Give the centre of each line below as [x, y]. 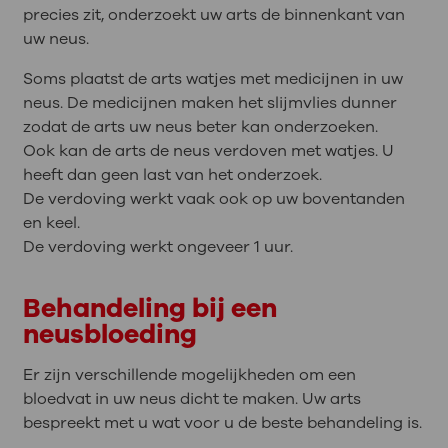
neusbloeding [109, 333]
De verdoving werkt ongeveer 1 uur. [161, 246]
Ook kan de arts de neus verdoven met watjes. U [208, 150]
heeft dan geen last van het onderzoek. [172, 174]
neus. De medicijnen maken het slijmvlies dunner [209, 102]
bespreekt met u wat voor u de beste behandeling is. [222, 422]
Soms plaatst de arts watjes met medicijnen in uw [212, 78]
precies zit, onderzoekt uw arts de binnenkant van [213, 14]
